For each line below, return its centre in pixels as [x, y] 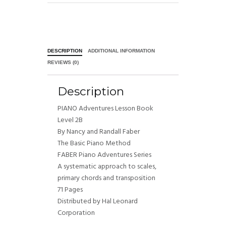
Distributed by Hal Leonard [98, 201]
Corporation [76, 213]
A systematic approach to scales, [107, 166]
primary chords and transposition [106, 178]
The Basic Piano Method [94, 143]
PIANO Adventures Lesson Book [105, 108]
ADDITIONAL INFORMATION [122, 50]
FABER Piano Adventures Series [104, 155]
